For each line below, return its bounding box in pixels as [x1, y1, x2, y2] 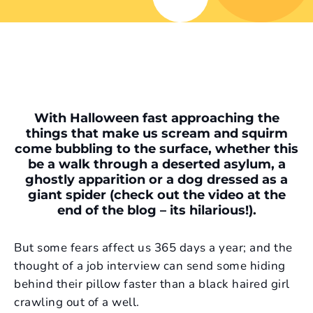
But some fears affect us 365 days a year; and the [14, 240, 293, 256]
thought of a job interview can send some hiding [14, 258, 286, 275]
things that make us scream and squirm [25, 126, 288, 141]
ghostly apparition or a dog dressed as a [25, 172, 288, 187]
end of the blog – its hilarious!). [57, 203, 256, 218]
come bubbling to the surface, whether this [15, 141, 298, 156]
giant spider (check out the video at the [27, 187, 286, 203]
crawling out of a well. [14, 294, 140, 311]
